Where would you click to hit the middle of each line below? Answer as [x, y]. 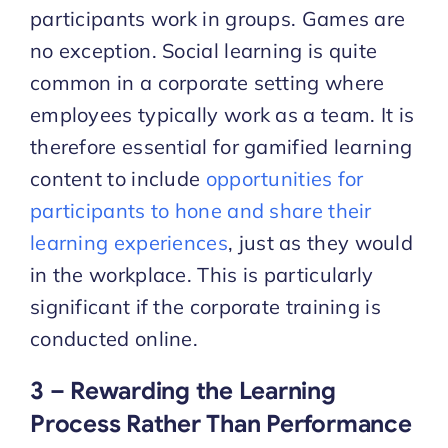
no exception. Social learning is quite [203, 50]
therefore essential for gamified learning [221, 146]
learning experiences [128, 242]
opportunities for [284, 178]
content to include [117, 178]
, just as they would [321, 242]
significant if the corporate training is [205, 306]
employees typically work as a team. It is [222, 114]
